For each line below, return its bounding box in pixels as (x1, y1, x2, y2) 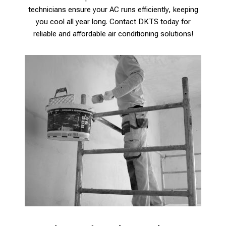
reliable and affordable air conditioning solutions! (33, 29, 193, 38)
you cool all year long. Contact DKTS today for (35, 17, 191, 26)
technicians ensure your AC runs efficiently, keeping (28, 5, 198, 14)
